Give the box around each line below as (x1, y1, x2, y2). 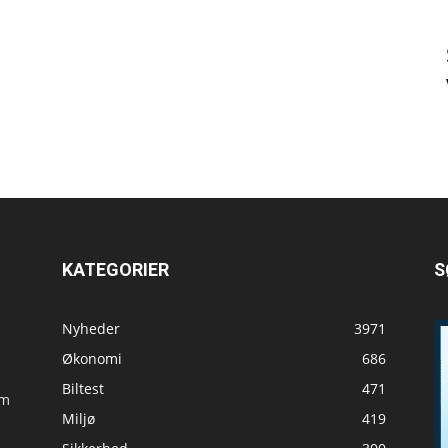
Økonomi (62, 349, 122, 369)
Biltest (62, 379, 104, 399)
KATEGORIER (62, 259, 169, 281)
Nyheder (62, 319, 120, 339)
